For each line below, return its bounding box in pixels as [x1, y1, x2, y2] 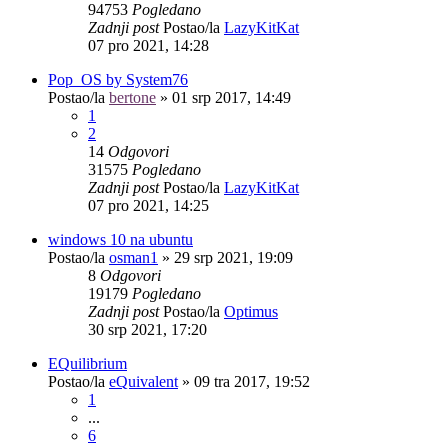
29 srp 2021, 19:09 [174, 248, 293, 266]
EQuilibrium [48, 354, 127, 372]
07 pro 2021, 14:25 [88, 196, 209, 214]
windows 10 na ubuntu [48, 230, 193, 248]
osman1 [109, 248, 158, 266]
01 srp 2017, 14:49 [172, 88, 291, 106]
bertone [109, 88, 156, 106]
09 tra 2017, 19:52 [194, 372, 310, 390]
